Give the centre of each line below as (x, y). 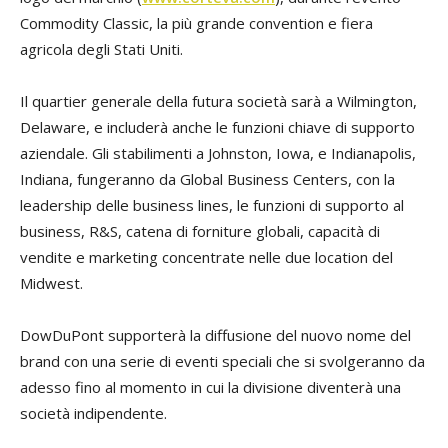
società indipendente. (93, 413)
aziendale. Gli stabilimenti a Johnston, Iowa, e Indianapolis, (218, 153)
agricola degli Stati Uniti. (101, 49)
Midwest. (51, 283)
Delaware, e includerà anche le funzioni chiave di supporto (217, 127)
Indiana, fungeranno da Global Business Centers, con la (207, 179)
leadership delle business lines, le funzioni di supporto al (212, 205)
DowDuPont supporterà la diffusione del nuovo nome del (215, 335)
